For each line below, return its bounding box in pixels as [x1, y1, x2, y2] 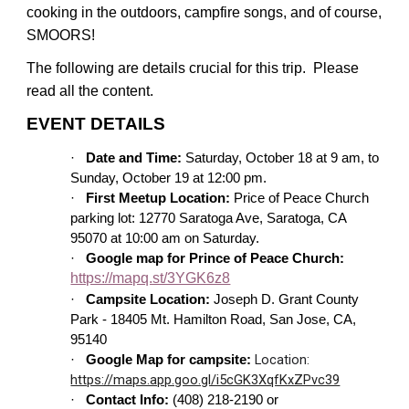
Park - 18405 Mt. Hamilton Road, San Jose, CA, [70, 311, 357, 327]
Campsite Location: [86, 291, 211, 307]
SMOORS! [26, 27, 96, 43]
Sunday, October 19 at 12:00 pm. [70, 170, 267, 185]
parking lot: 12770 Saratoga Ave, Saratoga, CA [70, 210, 347, 225]
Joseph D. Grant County [210, 291, 360, 307]
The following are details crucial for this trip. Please [26, 59, 360, 76]
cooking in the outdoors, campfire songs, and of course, [26, 5, 383, 20]
